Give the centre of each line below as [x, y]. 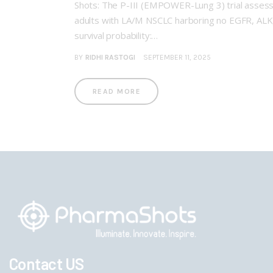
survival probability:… [116, 35]
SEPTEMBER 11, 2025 [177, 58]
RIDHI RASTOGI [110, 58]
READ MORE [117, 92]
